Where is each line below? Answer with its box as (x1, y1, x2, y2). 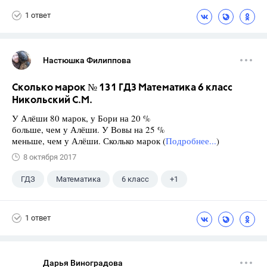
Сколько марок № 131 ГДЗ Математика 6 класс (12, 82, 232, 93)
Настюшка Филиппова (43, 55, 131, 65)
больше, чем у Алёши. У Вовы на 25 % (12, 123, 165, 135)
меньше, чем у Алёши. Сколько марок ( (12, 134, 166, 147)
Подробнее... (166, 134, 216, 147)
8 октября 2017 (23, 152, 76, 162)
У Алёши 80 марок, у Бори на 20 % (12, 111, 151, 124)
